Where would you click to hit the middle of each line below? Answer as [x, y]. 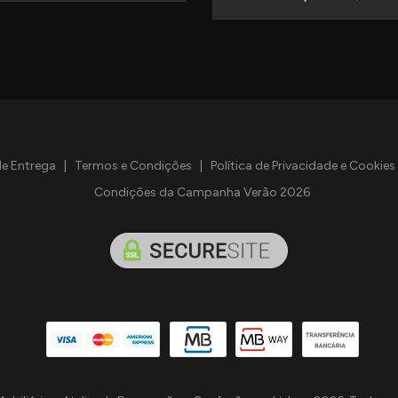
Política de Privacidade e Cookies [302, 166]
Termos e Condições [133, 166]
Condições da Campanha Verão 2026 [202, 193]
